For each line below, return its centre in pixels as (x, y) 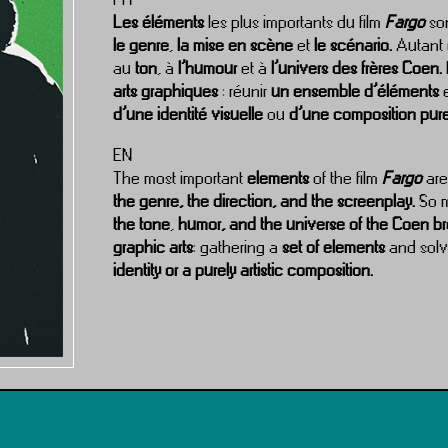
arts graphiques (166, 90)
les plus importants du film (293, 21)
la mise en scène (233, 44)
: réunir (245, 90)
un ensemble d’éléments (355, 90)
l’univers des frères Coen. (357, 67)
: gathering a (238, 246)
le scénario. (353, 44)
